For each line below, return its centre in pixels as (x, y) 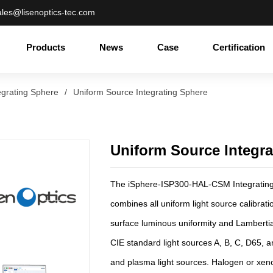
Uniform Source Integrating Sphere (140, 92)
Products (46, 47)
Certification (239, 47)
